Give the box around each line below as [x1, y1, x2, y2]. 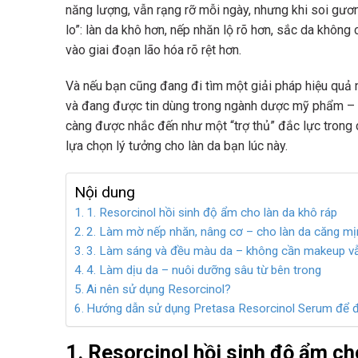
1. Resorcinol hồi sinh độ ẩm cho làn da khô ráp [86, 205, 338, 221]
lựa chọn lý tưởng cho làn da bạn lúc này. [66, 138, 288, 154]
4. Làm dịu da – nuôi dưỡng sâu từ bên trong [86, 263, 322, 278]
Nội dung [74, 183, 135, 202]
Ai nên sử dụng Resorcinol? [86, 282, 232, 297]
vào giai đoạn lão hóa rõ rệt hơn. [66, 42, 241, 58]
